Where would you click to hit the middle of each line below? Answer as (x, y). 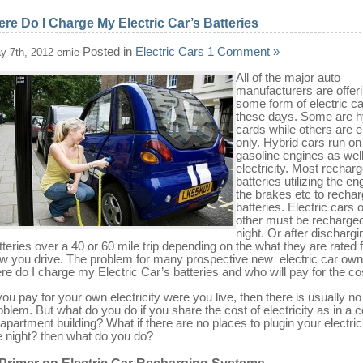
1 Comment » (243, 51)
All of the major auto (288, 77)
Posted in (107, 51)
